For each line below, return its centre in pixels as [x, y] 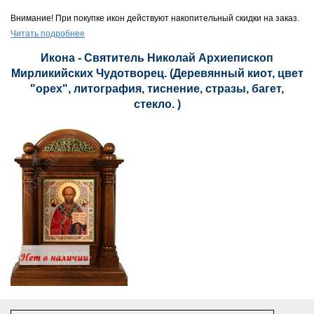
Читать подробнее [48, 34]
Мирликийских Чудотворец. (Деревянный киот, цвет [157, 73]
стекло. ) [157, 104]
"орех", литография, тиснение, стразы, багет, [157, 89]
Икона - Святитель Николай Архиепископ [157, 58]
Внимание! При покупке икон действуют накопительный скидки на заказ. [155, 18]
